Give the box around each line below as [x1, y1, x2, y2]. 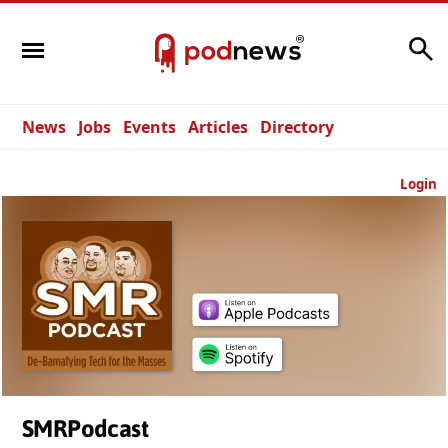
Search [351, 32, 403, 55]
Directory [260, 116, 334, 138]
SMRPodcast [22, 415, 148, 442]
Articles [188, 116, 248, 138]
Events [123, 116, 176, 138]
